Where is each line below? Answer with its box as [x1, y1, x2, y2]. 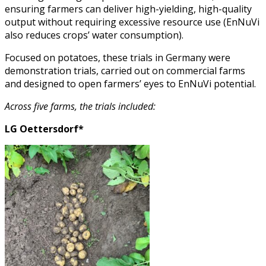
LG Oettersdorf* [5, 122, 84, 135]
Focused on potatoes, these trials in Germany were [5, 50, 230, 64]
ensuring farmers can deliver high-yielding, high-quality [5, 2, 252, 15]
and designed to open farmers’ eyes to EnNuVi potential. [5, 77, 256, 90]
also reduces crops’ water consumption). [5, 28, 183, 42]
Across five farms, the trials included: [5, 99, 156, 113]
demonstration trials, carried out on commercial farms [5, 64, 245, 77]
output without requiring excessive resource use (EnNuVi [5, 15, 259, 28]
